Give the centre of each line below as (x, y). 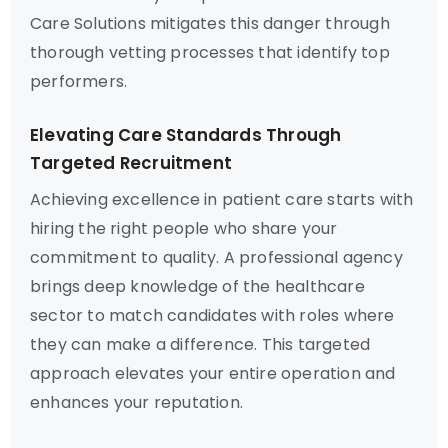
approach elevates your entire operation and (213, 373)
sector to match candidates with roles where (212, 315)
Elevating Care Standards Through (186, 135)
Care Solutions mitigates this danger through (210, 23)
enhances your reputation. (136, 402)
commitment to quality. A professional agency (216, 257)
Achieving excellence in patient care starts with (222, 199)
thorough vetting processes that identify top (210, 52)
